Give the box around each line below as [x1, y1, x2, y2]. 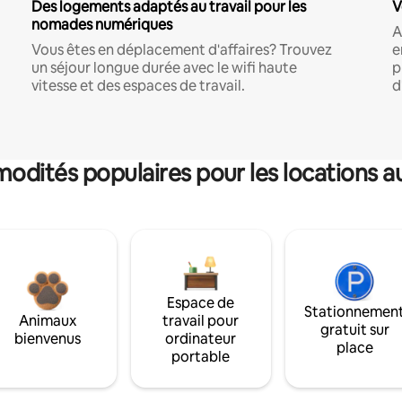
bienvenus [13, 328, 81, 348]
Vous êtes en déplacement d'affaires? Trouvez [31, 39, 332, 59]
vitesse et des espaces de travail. [31, 75, 245, 95]
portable [171, 346, 231, 366]
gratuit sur [319, 319, 389, 339]
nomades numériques [31, 14, 172, 34]
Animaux [18, 310, 76, 330]
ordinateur [165, 328, 237, 348]
